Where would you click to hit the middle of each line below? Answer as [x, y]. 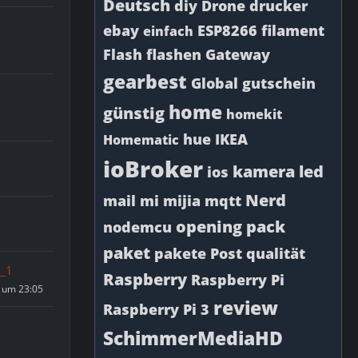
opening [209, 227]
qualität [276, 253]
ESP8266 [227, 30]
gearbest [145, 82]
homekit [254, 114]
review [246, 308]
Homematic [141, 140]
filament [293, 30]
